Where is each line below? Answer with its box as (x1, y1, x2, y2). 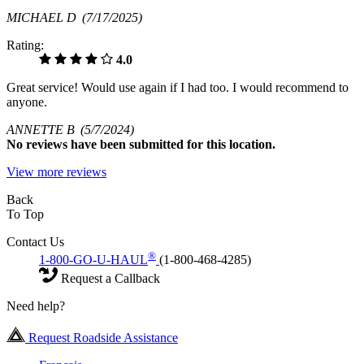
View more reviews (6, 164, 106, 179)
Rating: (6, 37, 44, 52)
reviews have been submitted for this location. (26, 136, 275, 151)
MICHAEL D (6, 10, 82, 24)
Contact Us (6, 234, 64, 249)
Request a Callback (58, 271, 160, 286)
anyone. (6, 94, 47, 109)
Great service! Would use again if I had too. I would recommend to (6, 80, 349, 94)
